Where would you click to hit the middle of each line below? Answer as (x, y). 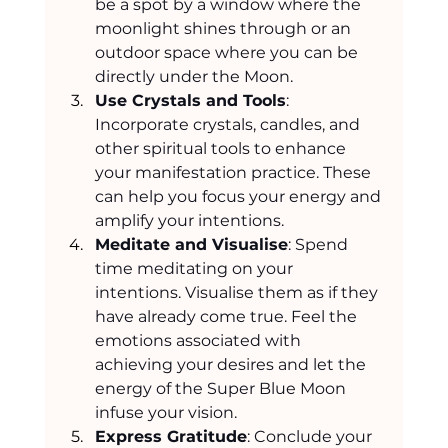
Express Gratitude (170, 436)
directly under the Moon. (193, 76)
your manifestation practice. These (234, 172)
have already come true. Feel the (227, 316)
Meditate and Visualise (191, 244)
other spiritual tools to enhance (222, 148)
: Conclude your (311, 436)
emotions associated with (199, 340)
